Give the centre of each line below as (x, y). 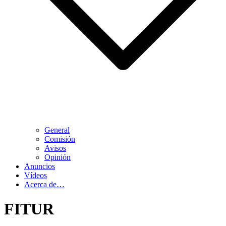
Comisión (60, 139)
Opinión (58, 157)
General (57, 130)
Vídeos (36, 175)
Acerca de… (44, 184)
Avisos (55, 148)
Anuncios (40, 166)
